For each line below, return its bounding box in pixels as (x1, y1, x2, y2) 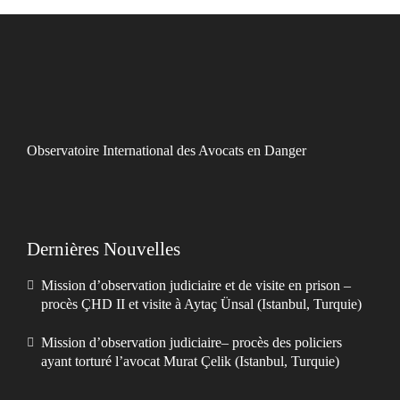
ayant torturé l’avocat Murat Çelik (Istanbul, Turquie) (41, 354, 339, 370)
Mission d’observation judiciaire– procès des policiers (41, 335, 342, 351)
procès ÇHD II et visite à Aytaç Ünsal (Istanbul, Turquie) (41, 296, 362, 312)
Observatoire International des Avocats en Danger (27, 143, 306, 159)
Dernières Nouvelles (27, 238, 180, 261)
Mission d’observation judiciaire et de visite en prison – (41, 278, 351, 294)
